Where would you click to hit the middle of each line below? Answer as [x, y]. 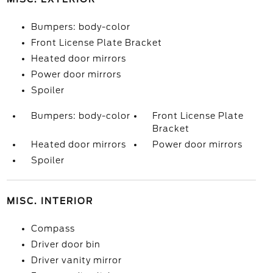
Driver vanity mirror [76, 260]
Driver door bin [66, 244]
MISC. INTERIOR [50, 201]
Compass [53, 229]
